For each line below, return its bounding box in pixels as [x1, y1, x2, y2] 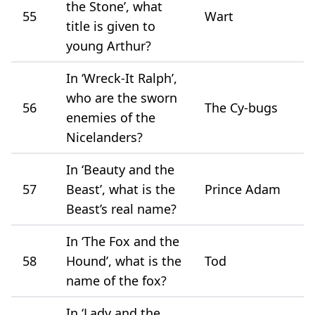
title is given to [66, 17, 155, 34]
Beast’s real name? [66, 200, 176, 217]
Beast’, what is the [66, 180, 175, 198]
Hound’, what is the [66, 252, 181, 269]
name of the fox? [66, 271, 167, 289]
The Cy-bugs [205, 98, 278, 116]
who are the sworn [66, 89, 177, 106]
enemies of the [66, 108, 155, 126]
